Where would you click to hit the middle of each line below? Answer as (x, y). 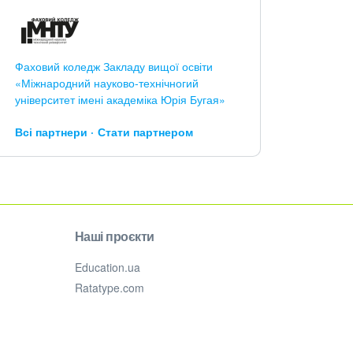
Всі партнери (51, 132)
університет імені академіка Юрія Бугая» (120, 99)
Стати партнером (145, 132)
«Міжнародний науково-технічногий (106, 83)
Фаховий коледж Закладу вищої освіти (113, 66)
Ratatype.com (109, 288)
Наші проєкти (114, 236)
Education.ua (107, 267)
